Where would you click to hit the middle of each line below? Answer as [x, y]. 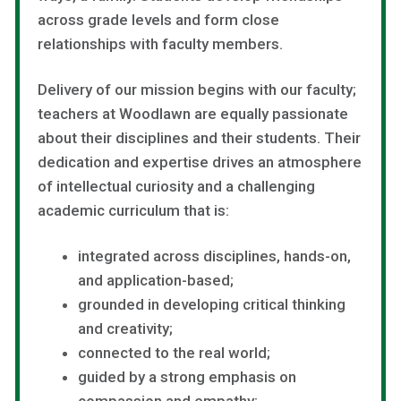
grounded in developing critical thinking [211, 304]
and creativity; [125, 328]
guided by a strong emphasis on [187, 376]
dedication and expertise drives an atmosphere [200, 162]
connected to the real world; [174, 352]
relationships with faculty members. [160, 43]
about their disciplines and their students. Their [199, 137]
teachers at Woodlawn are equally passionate [193, 113]
